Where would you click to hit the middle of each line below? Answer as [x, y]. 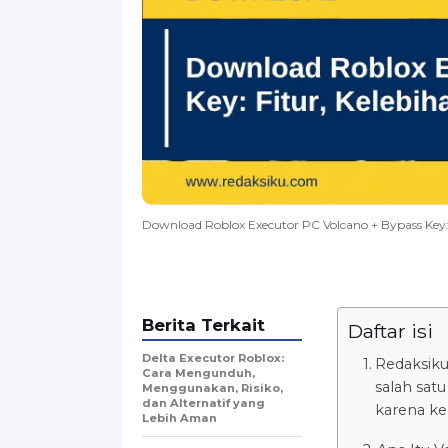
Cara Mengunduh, [198, 372]
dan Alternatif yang [203, 402]
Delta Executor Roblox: [213, 357]
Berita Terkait [203, 324]
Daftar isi [390, 330]
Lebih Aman [179, 417]
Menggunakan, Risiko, [212, 387]
